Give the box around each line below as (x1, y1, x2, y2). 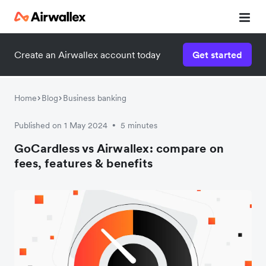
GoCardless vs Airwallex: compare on (14, 141, 224, 156)
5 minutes (121, 120, 157, 131)
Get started (192, 49, 242, 61)
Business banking (63, 93, 126, 103)
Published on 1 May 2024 (14, 120, 107, 131)
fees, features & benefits (14, 156, 153, 171)
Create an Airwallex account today (14, 49, 160, 61)
